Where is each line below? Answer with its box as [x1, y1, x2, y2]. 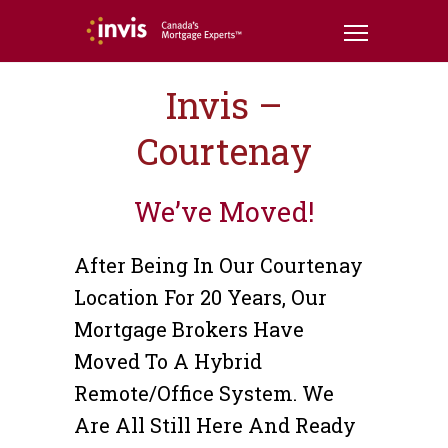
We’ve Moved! [134, 194, 314, 229]
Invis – [165, 81, 283, 129]
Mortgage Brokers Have [74, 316, 304, 342]
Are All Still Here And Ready [74, 412, 356, 438]
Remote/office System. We [74, 380, 334, 406]
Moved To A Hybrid [74, 348, 262, 374]
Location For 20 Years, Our [74, 284, 327, 310]
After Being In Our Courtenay [74, 252, 363, 278]
